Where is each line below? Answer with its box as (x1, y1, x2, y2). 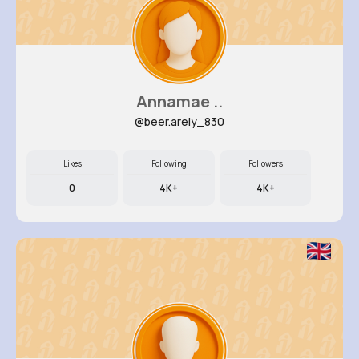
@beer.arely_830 (135, 114, 224, 129)
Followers (248, 158, 283, 169)
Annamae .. (136, 91, 223, 112)
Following (151, 158, 187, 169)
